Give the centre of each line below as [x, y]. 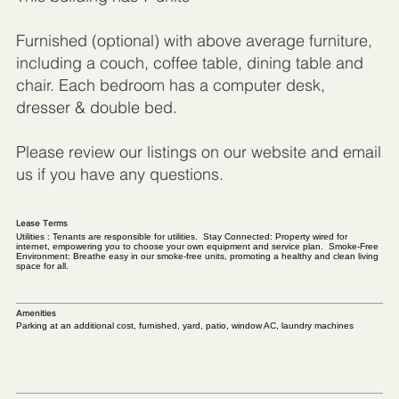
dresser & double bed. [96, 108]
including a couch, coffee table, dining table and [189, 63]
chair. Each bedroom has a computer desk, [170, 85]
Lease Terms [41, 224]
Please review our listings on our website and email [198, 152]
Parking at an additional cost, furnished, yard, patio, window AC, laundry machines [184, 326]
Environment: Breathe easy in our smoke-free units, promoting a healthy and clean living [197, 256]
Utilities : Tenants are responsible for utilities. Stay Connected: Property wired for [181, 236]
